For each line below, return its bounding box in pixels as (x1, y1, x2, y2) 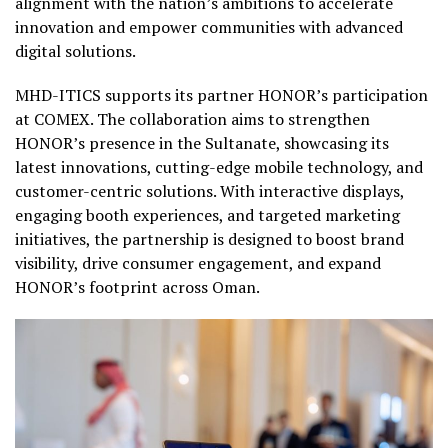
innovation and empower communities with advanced (15, 16, 403, 39)
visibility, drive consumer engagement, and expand (15, 252, 381, 275)
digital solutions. (15, 40, 136, 63)
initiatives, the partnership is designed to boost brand (15, 228, 404, 251)
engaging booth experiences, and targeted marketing (15, 204, 400, 227)
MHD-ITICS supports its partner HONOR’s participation (15, 84, 428, 107)
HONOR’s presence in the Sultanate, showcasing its (15, 132, 389, 155)
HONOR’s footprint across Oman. (15, 276, 260, 299)
